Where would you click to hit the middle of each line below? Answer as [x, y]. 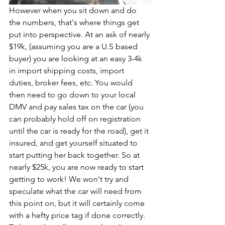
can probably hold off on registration [76, 119]
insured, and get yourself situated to [74, 143]
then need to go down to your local [73, 95]
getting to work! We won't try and [70, 179]
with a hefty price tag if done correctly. [78, 215]
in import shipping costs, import [68, 71]
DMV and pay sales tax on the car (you [77, 107]
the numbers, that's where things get [75, 23]
